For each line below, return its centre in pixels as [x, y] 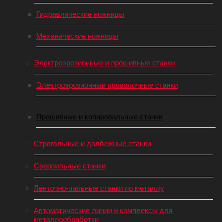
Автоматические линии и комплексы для [103, 210]
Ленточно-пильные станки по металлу [99, 188]
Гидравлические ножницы [80, 14]
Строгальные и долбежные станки [92, 143]
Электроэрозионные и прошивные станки [104, 63]
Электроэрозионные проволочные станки [107, 85]
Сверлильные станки [70, 166]
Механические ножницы [77, 36]
